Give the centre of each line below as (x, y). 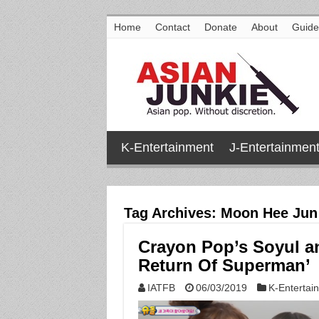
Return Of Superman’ (224, 265)
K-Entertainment (167, 147)
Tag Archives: (172, 213)
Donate (220, 27)
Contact (172, 27)
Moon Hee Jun (269, 213)
